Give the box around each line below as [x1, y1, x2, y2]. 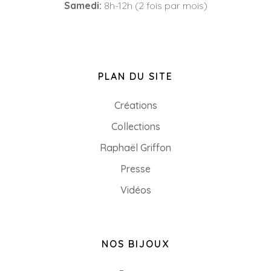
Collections [111, 120, 160, 133]
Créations [114, 99, 157, 112]
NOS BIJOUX [102, 238, 169, 250]
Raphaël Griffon [100, 142, 171, 154]
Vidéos [120, 184, 151, 197]
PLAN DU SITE [98, 70, 173, 83]
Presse [120, 163, 151, 175]
